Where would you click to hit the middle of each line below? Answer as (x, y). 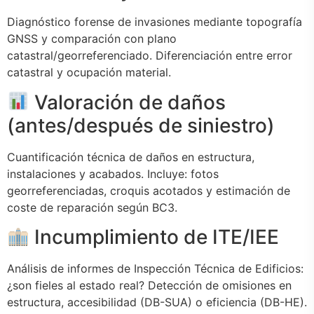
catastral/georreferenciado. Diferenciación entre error (150, 56)
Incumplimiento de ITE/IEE (154, 237)
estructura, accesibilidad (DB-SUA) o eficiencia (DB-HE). (157, 302)
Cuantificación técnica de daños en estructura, (131, 157)
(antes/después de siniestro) (141, 125)
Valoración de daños (127, 102)
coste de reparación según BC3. (92, 207)
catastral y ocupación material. (89, 73)
